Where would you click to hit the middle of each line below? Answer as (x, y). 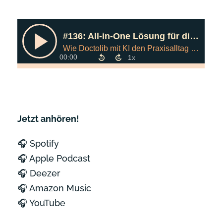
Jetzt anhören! (48, 119)
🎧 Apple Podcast (54, 158)
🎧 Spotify (38, 143)
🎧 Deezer (39, 173)
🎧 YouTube (41, 203)
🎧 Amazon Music (54, 188)
